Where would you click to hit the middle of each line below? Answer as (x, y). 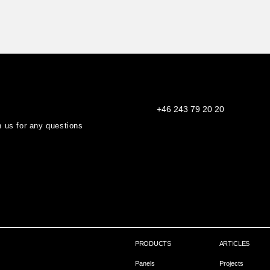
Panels (145, 263)
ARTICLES (234, 243)
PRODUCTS (153, 243)
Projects (231, 263)
